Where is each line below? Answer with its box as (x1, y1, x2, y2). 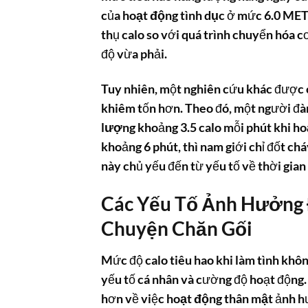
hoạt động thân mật (166, 291, 273, 306)
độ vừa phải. (101, 46, 167, 61)
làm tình (235, 252, 279, 267)
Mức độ (101, 252, 145, 267)
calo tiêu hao (145, 252, 214, 267)
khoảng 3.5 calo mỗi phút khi (135, 120, 293, 135)
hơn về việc (101, 291, 166, 306)
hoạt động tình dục (122, 8, 225, 23)
